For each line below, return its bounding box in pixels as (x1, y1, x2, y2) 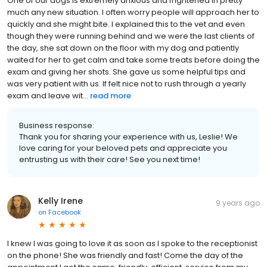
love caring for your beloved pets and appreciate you (19, 142, 227, 154)
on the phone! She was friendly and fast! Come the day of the (7, 250, 243, 262)
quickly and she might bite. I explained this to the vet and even (7, 18, 245, 30)
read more (90, 90, 131, 102)
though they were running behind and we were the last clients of (7, 30, 254, 42)
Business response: (19, 120, 94, 132)
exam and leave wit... (7, 90, 88, 102)
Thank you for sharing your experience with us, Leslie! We (19, 131, 238, 143)
